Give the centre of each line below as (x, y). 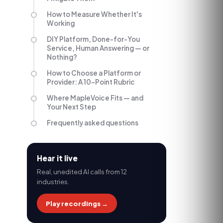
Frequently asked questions (93, 123)
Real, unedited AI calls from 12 (82, 171)
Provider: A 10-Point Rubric (91, 82)
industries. (53, 181)
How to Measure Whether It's (94, 14)
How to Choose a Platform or (94, 73)
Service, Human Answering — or (98, 48)
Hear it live (57, 158)
